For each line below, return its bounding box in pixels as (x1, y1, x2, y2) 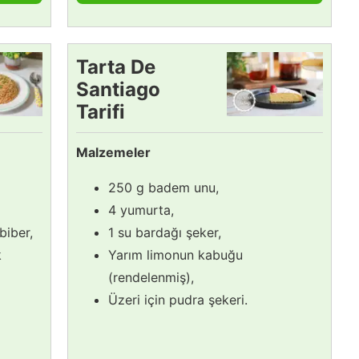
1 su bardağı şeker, (108, 224, 221, 240)
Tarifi (76, 99, 125, 123)
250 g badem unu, (108, 179, 219, 196)
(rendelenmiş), (108, 268, 194, 285)
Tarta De (76, 54, 155, 79)
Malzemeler (76, 143, 151, 160)
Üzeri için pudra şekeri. (108, 291, 248, 308)
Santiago (76, 77, 160, 101)
